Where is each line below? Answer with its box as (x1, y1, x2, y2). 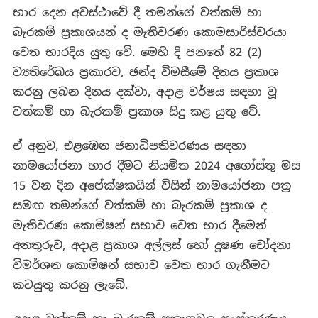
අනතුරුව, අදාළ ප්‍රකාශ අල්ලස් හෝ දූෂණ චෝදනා (12, 238, 291, 253)
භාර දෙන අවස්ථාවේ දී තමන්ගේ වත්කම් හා (12, 5, 262, 21)
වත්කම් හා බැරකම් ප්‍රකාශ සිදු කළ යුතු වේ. (12, 104, 261, 120)
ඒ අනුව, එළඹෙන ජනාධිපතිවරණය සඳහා (12, 138, 246, 154)
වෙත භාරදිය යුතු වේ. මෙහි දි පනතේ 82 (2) (12, 45, 261, 60)
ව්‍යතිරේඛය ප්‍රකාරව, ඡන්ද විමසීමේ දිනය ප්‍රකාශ (12, 65, 279, 80)
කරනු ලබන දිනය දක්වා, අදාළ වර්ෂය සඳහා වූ (12, 84, 277, 100)
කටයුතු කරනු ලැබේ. (12, 278, 128, 293)
